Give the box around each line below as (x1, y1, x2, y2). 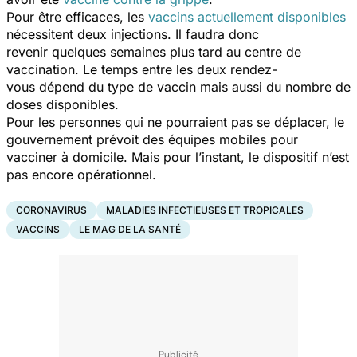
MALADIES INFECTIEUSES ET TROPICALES (106, 203, 304, 216)
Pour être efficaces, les (6, 8, 148, 25)
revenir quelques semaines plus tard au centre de (6, 43, 301, 60)
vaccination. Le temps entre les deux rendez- (6, 61, 277, 77)
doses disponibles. (6, 96, 127, 112)
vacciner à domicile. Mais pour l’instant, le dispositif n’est (6, 148, 349, 165)
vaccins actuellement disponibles (148, 8, 346, 25)
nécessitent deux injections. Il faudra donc (6, 25, 259, 42)
